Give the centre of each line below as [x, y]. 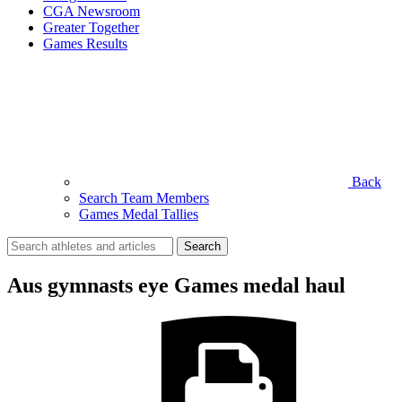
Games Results [85, 43]
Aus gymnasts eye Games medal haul [176, 285]
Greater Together [91, 27]
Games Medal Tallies [139, 214]
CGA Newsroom [92, 11]
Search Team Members [144, 197]
